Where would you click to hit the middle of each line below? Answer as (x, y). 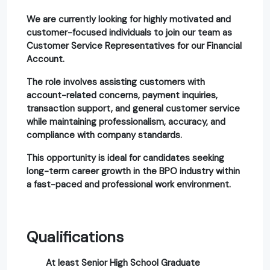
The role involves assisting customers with (116, 82)
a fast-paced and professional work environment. (129, 184)
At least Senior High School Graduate (123, 262)
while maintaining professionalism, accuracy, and (126, 121)
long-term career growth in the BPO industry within (133, 171)
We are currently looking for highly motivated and (129, 19)
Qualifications (75, 237)
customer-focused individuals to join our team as (129, 32)
